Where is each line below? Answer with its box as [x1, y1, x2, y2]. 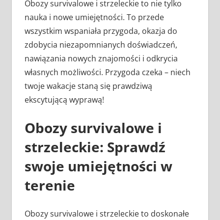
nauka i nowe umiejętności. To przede [24, 12, 164, 23]
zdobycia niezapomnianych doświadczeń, [24, 39, 177, 51]
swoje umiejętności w [24, 157, 172, 176]
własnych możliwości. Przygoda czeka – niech [24, 67, 191, 78]
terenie [24, 176, 75, 195]
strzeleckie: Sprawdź [24, 137, 165, 157]
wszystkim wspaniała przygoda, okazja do [24, 26, 177, 37]
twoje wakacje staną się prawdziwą [24, 81, 152, 92]
